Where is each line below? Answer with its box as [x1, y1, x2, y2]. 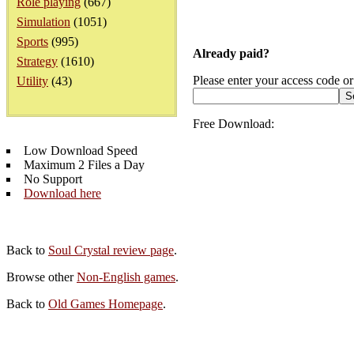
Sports [17, 35, 48, 48]
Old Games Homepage [48, 297, 163, 311]
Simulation [17, 15, 70, 28]
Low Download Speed [24, 144, 137, 157]
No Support [24, 172, 82, 186]
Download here [24, 186, 101, 200]
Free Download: [193, 117, 274, 130]
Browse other [6, 270, 77, 284]
